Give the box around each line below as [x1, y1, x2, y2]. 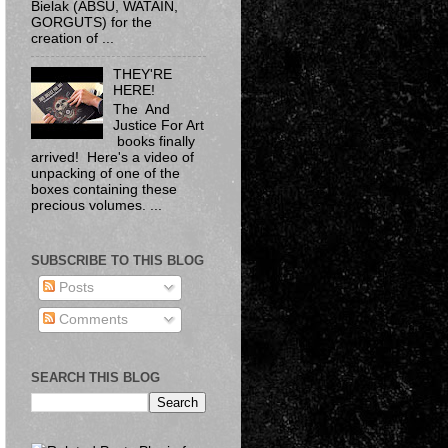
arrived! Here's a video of [31, 149, 194, 165]
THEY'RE [113, 66, 173, 82]
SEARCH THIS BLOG [31, 370, 160, 386]
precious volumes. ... [31, 197, 162, 213]
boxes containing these [31, 181, 177, 197]
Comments [54, 312, 128, 328]
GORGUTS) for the [31, 14, 152, 30]
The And [113, 101, 171, 117]
